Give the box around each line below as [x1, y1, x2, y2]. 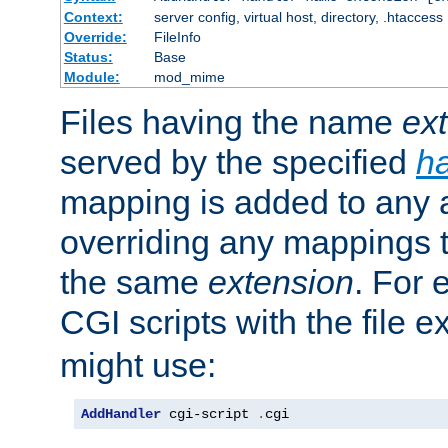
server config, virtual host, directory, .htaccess [153, 9, 443, 26]
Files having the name [60, 103, 402, 142]
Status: [63, 49, 113, 66]
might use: [60, 346, 216, 385]
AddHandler [81, 406, 161, 423]
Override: [63, 29, 127, 46]
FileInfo [153, 29, 201, 46]
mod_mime [153, 69, 225, 86]
